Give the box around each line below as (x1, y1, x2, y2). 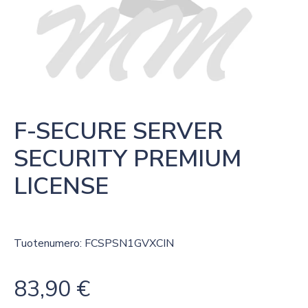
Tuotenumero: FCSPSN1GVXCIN (14, 236, 174, 251)
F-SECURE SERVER (14, 115, 223, 147)
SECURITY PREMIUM (14, 143, 241, 175)
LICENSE (14, 170, 109, 202)
